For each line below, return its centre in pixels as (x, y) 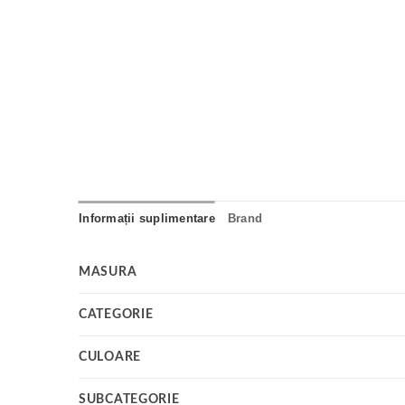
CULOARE (110, 357)
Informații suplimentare (147, 219)
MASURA (108, 272)
